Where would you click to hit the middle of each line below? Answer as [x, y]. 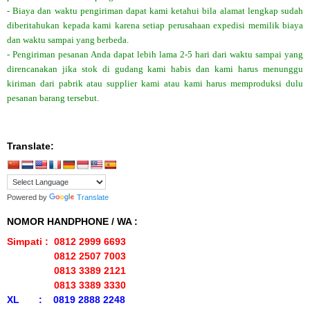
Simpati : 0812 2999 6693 [66, 241]
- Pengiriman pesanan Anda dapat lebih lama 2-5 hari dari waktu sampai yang [155, 54]
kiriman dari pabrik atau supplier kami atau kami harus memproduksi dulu [155, 83]
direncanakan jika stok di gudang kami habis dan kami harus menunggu [155, 69]
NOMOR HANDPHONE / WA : [72, 221]
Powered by [28, 197]
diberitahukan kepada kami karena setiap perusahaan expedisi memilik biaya [155, 25]
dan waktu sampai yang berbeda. [69, 39]
